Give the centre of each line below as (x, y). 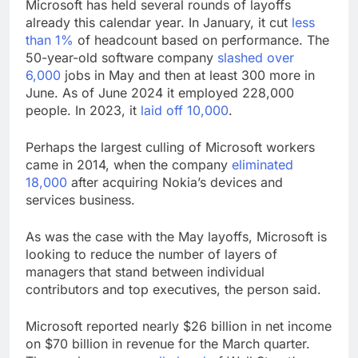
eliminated (263, 164)
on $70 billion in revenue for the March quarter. (168, 343)
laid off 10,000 (185, 110)
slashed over (256, 57)
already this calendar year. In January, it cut (159, 22)
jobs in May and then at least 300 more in (188, 75)
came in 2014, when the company (129, 164)
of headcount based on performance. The (201, 40)
